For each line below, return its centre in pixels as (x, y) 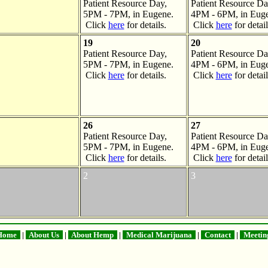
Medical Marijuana (159, 234)
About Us (44, 234)
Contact (217, 234)
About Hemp (92, 234)
